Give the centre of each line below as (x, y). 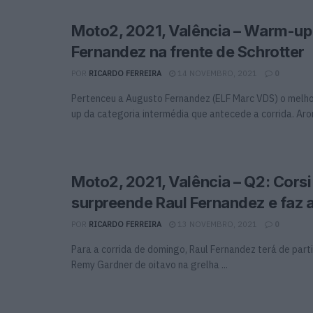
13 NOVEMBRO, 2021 (216, 224)
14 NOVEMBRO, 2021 (216, 73)
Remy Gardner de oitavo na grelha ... (150, 264)
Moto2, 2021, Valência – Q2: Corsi (191, 181)
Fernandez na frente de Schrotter (188, 51)
